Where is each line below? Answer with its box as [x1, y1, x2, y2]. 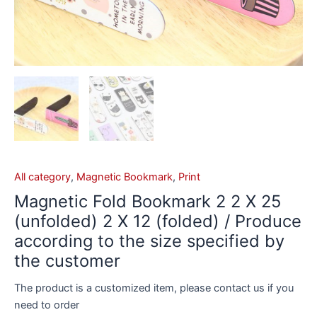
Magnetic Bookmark [76, 170, 173, 183]
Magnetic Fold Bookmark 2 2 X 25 [14, 191, 281, 212]
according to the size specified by [14, 231, 284, 252]
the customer [14, 250, 120, 272]
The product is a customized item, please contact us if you [14, 282, 294, 295]
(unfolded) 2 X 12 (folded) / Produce [14, 211, 301, 232]
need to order [14, 299, 79, 312]
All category [14, 170, 71, 183]
